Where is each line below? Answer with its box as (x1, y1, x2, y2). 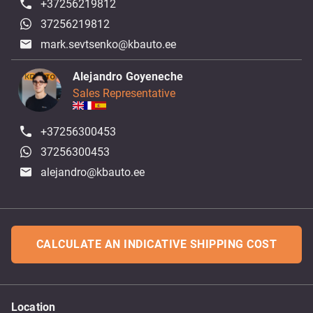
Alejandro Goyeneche (73, 70, 183, 83)
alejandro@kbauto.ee (41, 166, 145, 179)
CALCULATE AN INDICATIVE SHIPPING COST (36, 238, 277, 251)
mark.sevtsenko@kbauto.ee (41, 38, 177, 51)
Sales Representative (73, 87, 175, 100)
